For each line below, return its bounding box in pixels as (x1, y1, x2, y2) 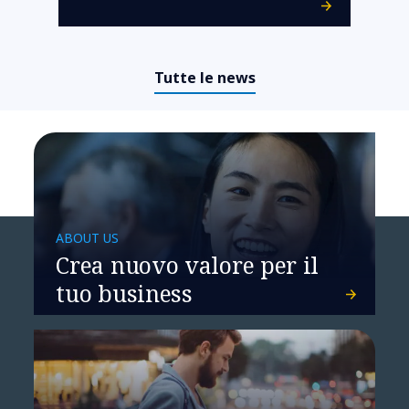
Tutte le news (153, 68, 256, 88)
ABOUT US (56, 229, 120, 246)
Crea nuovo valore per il (56, 249, 320, 280)
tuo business (56, 278, 193, 309)
